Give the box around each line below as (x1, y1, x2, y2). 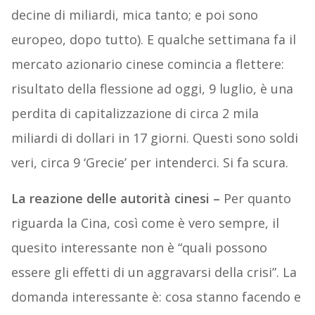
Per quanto (223, 190, 291, 207)
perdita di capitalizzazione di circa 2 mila (11, 105, 259, 122)
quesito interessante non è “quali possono (11, 239, 267, 257)
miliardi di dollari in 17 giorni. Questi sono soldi (11, 129, 298, 147)
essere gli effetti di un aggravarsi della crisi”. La (11, 264, 297, 281)
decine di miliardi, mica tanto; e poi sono (11, 6, 258, 24)
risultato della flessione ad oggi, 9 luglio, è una (11, 80, 293, 98)
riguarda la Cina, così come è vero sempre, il (11, 214, 279, 232)
